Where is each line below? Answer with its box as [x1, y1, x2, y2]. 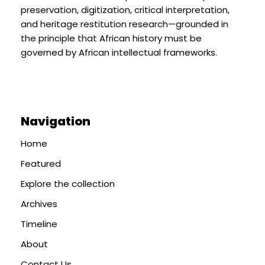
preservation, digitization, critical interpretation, [21, 3, 230, 16]
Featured [21, 157, 61, 170]
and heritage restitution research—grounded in [21, 17, 228, 30]
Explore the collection [21, 177, 115, 190]
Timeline [21, 217, 57, 230]
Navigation [21, 112, 91, 130]
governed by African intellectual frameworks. [21, 46, 217, 59]
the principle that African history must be [21, 31, 202, 44]
